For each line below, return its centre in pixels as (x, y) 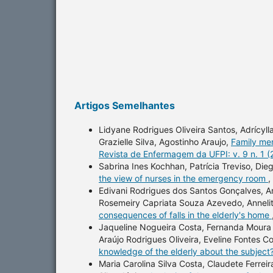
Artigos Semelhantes (125, 105)
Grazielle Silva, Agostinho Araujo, (165, 141)
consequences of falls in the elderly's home (185, 214)
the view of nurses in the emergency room (183, 178)
